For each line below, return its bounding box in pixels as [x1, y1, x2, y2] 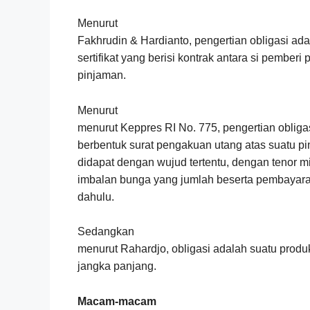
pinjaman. [77, 69, 126, 82]
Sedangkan [77, 226, 134, 238]
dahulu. [77, 190, 114, 203]
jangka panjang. [77, 260, 156, 273]
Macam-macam [77, 295, 156, 307]
